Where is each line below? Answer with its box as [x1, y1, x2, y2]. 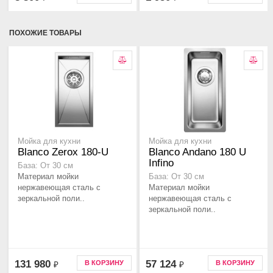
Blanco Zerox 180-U [18, 146, 108, 158]
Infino [149, 157, 174, 169]
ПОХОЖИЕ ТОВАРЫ [9, 29, 82, 38]
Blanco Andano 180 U [149, 146, 246, 158]
